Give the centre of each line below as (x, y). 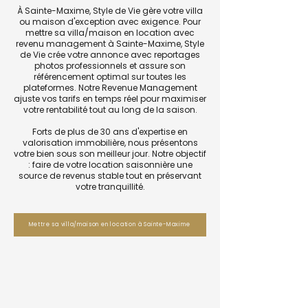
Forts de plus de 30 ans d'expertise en (110, 132)
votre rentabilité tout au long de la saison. (110, 110)
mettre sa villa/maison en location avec (110, 33)
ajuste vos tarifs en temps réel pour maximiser (110, 99)
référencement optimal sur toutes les (110, 77)
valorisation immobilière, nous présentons (110, 143)
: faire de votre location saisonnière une (110, 165)
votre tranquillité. (110, 187)
